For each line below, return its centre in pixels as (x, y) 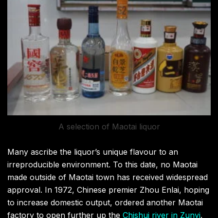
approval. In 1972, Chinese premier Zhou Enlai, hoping (108, 190)
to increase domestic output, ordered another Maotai (105, 203)
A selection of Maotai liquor (109, 127)
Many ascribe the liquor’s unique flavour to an (93, 152)
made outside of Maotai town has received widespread (108, 177)
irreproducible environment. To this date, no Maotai (102, 165)
